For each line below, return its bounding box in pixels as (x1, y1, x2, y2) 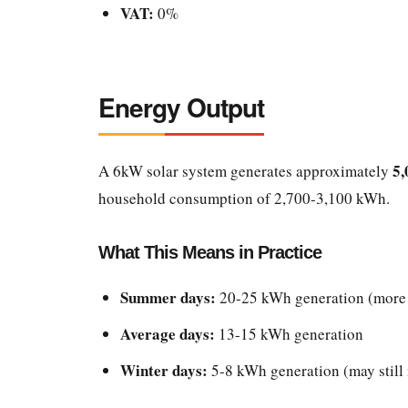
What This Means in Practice (97, 242, 321, 263)
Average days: (119, 322, 215, 346)
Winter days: (119, 359, 208, 382)
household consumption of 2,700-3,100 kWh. (97, 188, 390, 209)
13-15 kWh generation (214, 323, 363, 345)
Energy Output (97, 88, 264, 127)
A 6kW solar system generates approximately (97, 160, 393, 182)
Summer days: (119, 286, 216, 310)
